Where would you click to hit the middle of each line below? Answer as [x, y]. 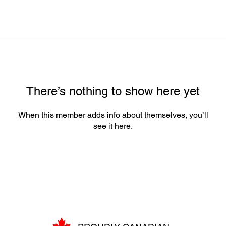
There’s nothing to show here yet [113, 91]
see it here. [113, 126]
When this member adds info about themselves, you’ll [113, 115]
